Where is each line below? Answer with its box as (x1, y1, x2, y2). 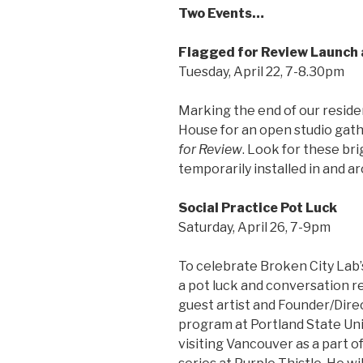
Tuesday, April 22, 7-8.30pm (178, 64, 344, 80)
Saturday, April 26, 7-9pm (178, 220, 331, 236)
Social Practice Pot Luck (178, 200, 337, 216)
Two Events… (178, 6, 264, 22)
